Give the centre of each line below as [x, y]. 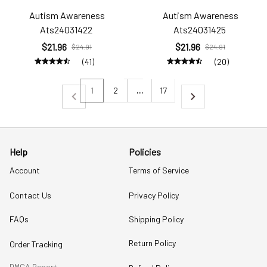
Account [25, 170]
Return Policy [152, 243]
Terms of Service [159, 170]
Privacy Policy [154, 195]
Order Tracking [36, 244]
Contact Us [30, 195]
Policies [145, 152]
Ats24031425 [199, 30]
